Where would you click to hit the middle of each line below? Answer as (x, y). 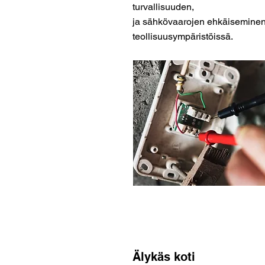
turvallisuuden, (163, 7)
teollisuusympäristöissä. (183, 36)
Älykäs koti (164, 257)
